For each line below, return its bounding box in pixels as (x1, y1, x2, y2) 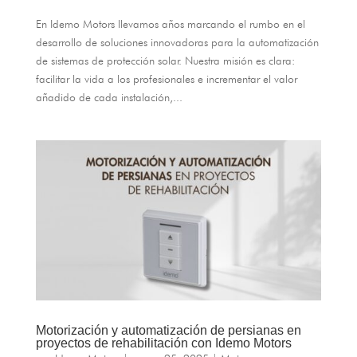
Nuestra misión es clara (184, 53, 292, 67)
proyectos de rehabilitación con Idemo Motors (35, 336, 292, 351)
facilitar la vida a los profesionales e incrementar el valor (35, 72, 297, 85)
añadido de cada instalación (35, 90, 170, 104)
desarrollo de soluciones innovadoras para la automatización (35, 35, 319, 49)
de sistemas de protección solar (35, 53, 179, 67)
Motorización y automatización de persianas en (35, 324, 301, 338)
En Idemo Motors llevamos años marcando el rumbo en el (35, 17, 305, 30)
